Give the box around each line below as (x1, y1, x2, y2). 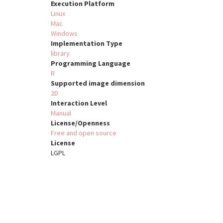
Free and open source (51, 128, 116, 138)
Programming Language (51, 59, 130, 68)
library (51, 49, 70, 58)
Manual (51, 109, 71, 118)
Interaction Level (51, 99, 107, 108)
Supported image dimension (51, 79, 145, 88)
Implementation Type (51, 39, 122, 48)
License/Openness (51, 118, 110, 128)
